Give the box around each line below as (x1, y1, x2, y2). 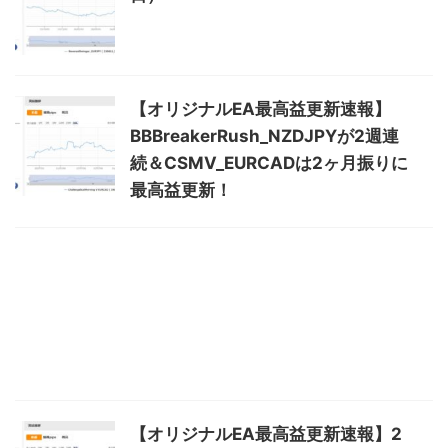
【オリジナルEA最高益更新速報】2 (130, 423, 402, 444)
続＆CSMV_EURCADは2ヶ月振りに (130, 152, 408, 173)
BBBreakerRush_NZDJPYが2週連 (130, 125, 399, 146)
